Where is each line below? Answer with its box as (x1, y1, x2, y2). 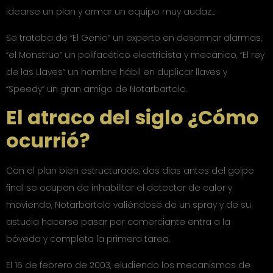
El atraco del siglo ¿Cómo (6, 104, 259, 132)
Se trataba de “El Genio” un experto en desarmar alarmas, (6, 31, 262, 44)
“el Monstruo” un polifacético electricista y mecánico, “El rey (6, 48, 264, 61)
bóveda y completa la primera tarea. (6, 233, 170, 246)
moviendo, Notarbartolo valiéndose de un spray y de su (6, 199, 251, 211)
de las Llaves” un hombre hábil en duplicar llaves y (6, 65, 227, 78)
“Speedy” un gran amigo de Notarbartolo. (6, 82, 187, 95)
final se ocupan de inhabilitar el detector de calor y (6, 182, 232, 194)
